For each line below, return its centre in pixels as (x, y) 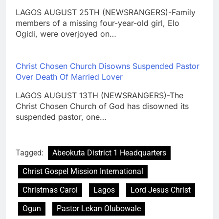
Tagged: (31, 153)
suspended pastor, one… (61, 117)
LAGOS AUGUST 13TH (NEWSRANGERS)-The (99, 95)
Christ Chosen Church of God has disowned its (102, 106)
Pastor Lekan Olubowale (99, 208)
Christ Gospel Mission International (83, 171)
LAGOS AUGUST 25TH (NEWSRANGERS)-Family (106, 12)
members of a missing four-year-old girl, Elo (98, 23)
